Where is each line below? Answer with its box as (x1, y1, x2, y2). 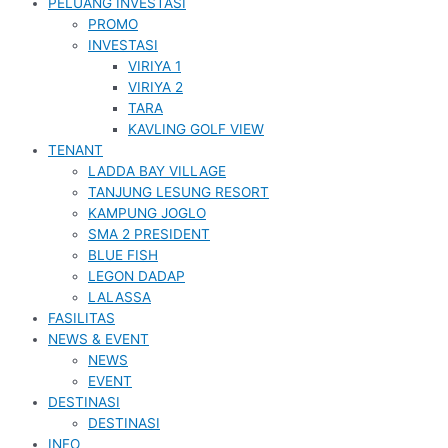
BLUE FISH (88, 247, 158, 264)
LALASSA (88, 289, 151, 306)
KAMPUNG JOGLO (88, 205, 206, 222)
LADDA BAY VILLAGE (88, 163, 226, 180)
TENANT (48, 142, 103, 159)
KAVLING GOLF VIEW (128, 121, 264, 138)
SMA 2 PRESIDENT (88, 226, 210, 243)
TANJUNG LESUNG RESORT (88, 184, 269, 201)
